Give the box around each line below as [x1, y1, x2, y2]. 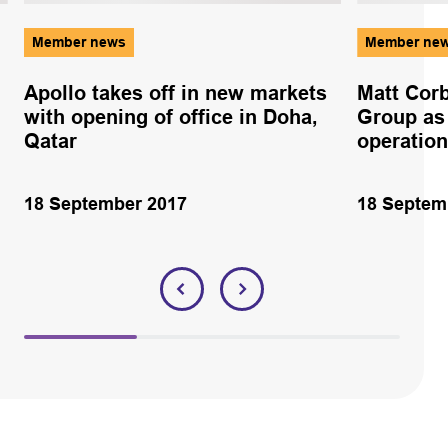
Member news [31, 33, 126, 50]
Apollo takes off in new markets [23, 81, 327, 104]
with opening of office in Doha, [23, 105, 318, 128]
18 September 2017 [23, 193, 187, 214]
